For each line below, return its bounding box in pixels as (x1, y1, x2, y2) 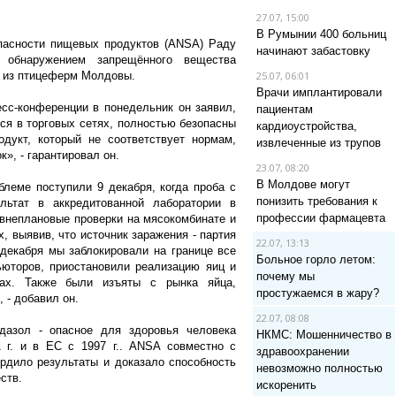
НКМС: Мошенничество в (255, 328, 392, 341)
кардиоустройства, (255, 119, 357, 133)
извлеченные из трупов (255, 136, 381, 149)
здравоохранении (255, 345, 349, 358)
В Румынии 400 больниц (255, 27, 386, 41)
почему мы (255, 270, 315, 283)
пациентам (255, 103, 313, 116)
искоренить (255, 378, 316, 392)
